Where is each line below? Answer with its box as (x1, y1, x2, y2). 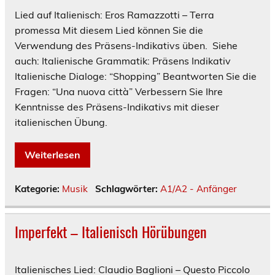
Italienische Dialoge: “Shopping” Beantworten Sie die (15, 69, 257, 82)
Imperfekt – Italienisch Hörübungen (15, 220, 207, 242)
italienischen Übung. (15, 115, 107, 128)
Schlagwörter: (95, 182, 160, 195)
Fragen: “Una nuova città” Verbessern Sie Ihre (15, 85, 223, 98)
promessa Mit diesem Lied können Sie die (15, 23, 203, 36)
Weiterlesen (25, 148, 80, 161)
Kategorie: (15, 182, 62, 195)
